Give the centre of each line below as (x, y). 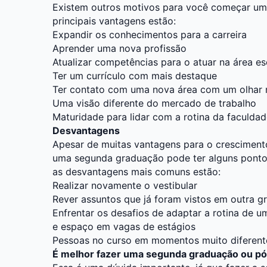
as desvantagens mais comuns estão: (136, 171)
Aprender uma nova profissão (119, 48)
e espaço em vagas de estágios (124, 226)
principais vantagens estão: (114, 21)
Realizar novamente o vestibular (125, 185)
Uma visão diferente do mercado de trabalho (154, 103)
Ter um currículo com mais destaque (135, 75)
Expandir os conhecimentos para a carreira (150, 34)
